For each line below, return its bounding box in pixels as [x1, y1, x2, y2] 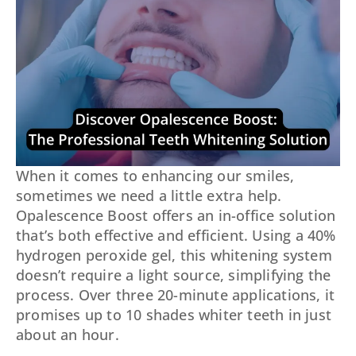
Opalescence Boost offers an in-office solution [16, 205, 336, 225]
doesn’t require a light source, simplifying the [16, 265, 331, 284]
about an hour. [16, 324, 119, 344]
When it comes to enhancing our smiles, [16, 165, 295, 185]
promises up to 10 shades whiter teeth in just [16, 304, 332, 324]
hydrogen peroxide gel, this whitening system [16, 245, 332, 265]
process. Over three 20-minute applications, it [16, 284, 335, 304]
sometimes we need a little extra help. [16, 185, 282, 205]
